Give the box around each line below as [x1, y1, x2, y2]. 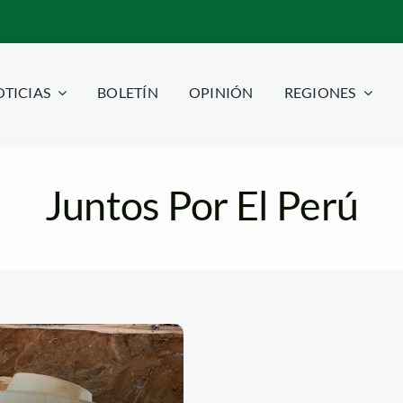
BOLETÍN [97, 84, 158, 102]
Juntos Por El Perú [44, 180, 359, 229]
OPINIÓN [188, 84, 254, 102]
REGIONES [283, 84, 356, 102]
